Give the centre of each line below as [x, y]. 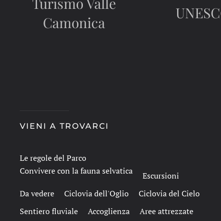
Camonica [74, 22]
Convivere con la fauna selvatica [76, 171]
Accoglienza [109, 211]
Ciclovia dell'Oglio [96, 193]
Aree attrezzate [166, 211]
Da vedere [37, 193]
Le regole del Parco [53, 158]
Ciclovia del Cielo [169, 193]
